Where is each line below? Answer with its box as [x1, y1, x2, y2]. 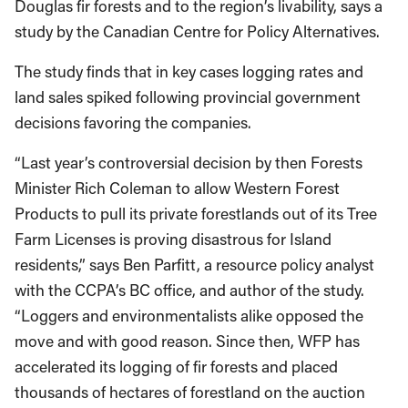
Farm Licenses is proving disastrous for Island [15, 229, 331, 250]
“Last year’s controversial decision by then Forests [15, 152, 362, 173]
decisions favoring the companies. [15, 112, 251, 133]
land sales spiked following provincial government [15, 87, 361, 107]
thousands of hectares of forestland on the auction [15, 382, 365, 403]
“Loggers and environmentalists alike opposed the [15, 305, 363, 326]
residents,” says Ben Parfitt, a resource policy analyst [15, 254, 374, 275]
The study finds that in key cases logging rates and [15, 61, 363, 82]
